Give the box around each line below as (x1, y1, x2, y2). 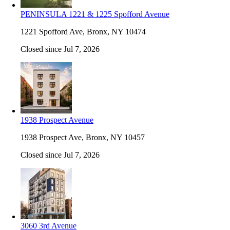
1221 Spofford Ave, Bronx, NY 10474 (21, 27, 146, 36)
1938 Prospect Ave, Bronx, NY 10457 (21, 132, 145, 142)
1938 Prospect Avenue (21, 115, 93, 124)
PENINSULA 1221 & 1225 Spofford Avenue (21, 9, 169, 18)
